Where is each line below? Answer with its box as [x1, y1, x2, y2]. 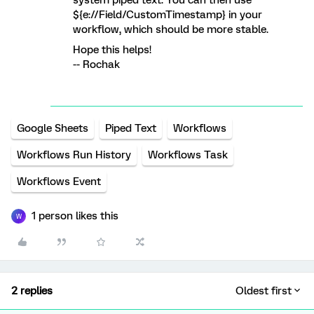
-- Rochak [73, 58, 120, 71]
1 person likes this [32, 210, 118, 223]
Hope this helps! [73, 43, 151, 57]
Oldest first [235, 285, 292, 298]
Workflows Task [148, 149, 228, 162]
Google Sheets [17, 122, 88, 135]
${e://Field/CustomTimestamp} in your [73, 8, 262, 22]
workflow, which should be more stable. [73, 23, 268, 36]
